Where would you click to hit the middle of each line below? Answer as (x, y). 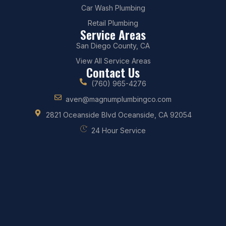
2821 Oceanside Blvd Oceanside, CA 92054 (119, 115)
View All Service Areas (113, 61)
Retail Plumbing (113, 23)
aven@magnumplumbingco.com (119, 99)
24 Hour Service (119, 130)
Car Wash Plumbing (113, 8)
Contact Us (113, 72)
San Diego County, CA (113, 45)
